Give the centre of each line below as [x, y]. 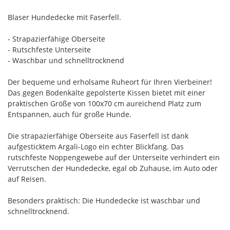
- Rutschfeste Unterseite [49, 49]
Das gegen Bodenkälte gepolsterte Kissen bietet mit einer [107, 92]
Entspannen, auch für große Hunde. [70, 114]
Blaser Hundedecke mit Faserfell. [64, 17]
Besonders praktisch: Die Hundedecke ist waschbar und [104, 200]
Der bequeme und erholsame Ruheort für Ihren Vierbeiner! [110, 82]
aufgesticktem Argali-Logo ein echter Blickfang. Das [96, 146]
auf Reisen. [27, 179]
